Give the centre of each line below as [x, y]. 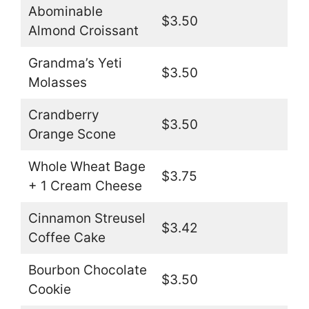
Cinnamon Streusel [87, 219]
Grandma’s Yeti [75, 63]
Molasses [57, 83]
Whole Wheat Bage [87, 167]
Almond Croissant [83, 31]
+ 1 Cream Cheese [85, 186]
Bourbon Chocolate [87, 270]
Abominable [65, 12]
